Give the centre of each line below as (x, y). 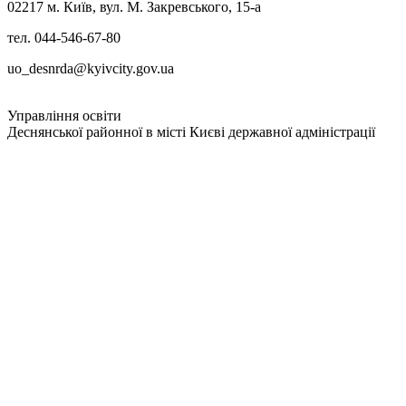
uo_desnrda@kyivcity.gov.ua (91, 69)
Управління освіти (64, 116)
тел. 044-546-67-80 (64, 38)
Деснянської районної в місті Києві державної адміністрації (191, 132)
